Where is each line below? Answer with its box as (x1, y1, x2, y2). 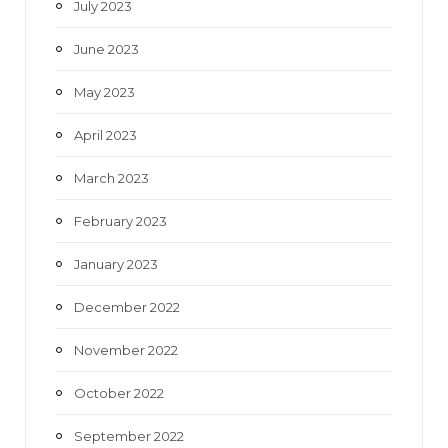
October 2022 (74, 384, 164, 401)
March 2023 (74, 169, 149, 186)
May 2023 (74, 83, 135, 100)
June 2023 (74, 40, 139, 57)
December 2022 (74, 298, 180, 315)
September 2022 (74, 427, 184, 444)
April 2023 (74, 126, 137, 143)
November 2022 (74, 341, 178, 358)
